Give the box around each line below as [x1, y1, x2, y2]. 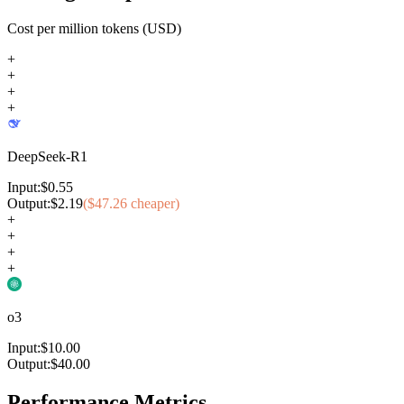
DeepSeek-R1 [7, 148, 87, 164]
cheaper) [131, 195, 179, 211]
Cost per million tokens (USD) [7, 20, 181, 36]
